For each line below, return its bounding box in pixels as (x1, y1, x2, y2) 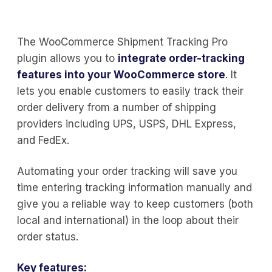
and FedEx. (17, 134, 69, 146)
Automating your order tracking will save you (17, 165, 237, 177)
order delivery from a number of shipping (17, 101, 216, 114)
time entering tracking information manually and (17, 181, 252, 194)
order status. (17, 230, 78, 243)
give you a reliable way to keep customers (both (17, 197, 253, 210)
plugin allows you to (17, 52, 118, 64)
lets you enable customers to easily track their (17, 84, 243, 97)
